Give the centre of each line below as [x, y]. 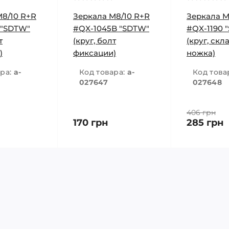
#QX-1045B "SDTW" [111, 28]
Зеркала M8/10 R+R [111, 16]
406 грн [201, 112]
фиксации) [95, 53]
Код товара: [103, 72]
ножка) [201, 53]
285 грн [205, 123]
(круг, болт [95, 41]
